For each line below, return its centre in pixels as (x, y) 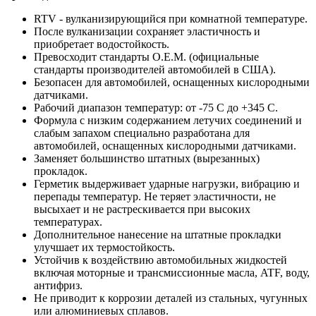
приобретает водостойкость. (102, 44)
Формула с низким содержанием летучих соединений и (168, 121)
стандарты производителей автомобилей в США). (155, 70)
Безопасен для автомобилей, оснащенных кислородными (172, 83)
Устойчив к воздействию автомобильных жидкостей (160, 260)
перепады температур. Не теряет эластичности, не (155, 197)
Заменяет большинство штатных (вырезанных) (147, 159)
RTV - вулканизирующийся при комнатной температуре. (171, 19)
